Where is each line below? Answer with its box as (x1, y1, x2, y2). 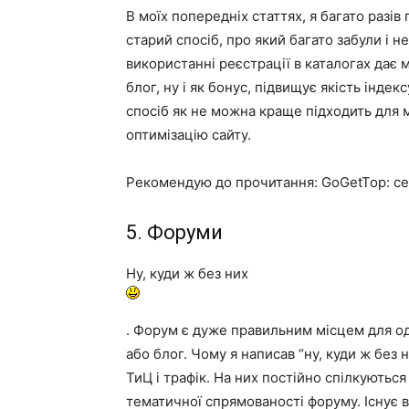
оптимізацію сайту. (126, 126, 251, 143)
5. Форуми (126, 221, 223, 244)
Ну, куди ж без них (126, 265, 248, 282)
